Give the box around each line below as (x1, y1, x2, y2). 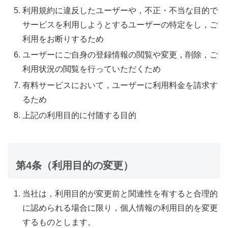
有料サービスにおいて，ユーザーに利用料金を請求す (22, 80, 218, 90)
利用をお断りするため (22, 35, 104, 44)
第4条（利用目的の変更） (16, 159, 133, 171)
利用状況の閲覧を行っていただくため (22, 65, 161, 74)
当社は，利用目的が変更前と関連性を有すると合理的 (22, 189, 218, 198)
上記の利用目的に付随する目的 (22, 110, 137, 120)
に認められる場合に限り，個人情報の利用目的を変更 (22, 203, 218, 212)
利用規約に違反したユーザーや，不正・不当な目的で (22, 6, 218, 15)
